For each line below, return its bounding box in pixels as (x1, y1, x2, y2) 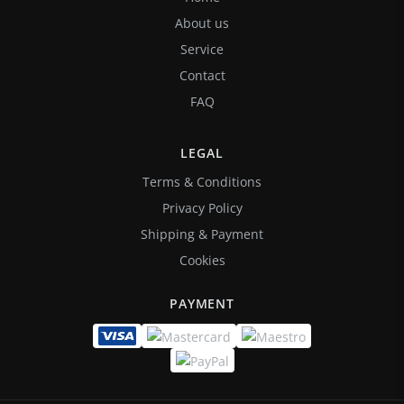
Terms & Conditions (142, 172, 262, 190)
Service (180, 40, 224, 58)
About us (175, 14, 229, 32)
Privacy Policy (161, 198, 243, 216)
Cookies (179, 251, 225, 269)
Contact (179, 66, 225, 84)
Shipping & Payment (141, 225, 263, 243)
